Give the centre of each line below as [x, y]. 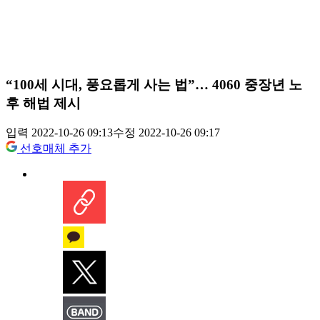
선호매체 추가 [56, 149]
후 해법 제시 [43, 103]
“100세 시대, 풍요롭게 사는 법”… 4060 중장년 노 [154, 84]
